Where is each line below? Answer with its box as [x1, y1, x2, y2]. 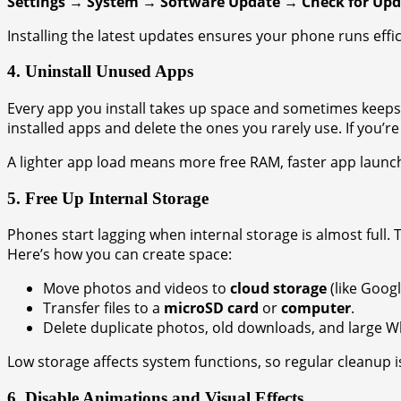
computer [281, 298, 351, 319]
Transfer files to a [43, 298, 164, 319]
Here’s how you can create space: [7, 244, 232, 265]
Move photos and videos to [43, 278, 230, 299]
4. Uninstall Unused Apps [7, 62, 193, 81]
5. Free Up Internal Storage [7, 188, 209, 208]
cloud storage [230, 278, 327, 299]
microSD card [164, 298, 259, 319]
